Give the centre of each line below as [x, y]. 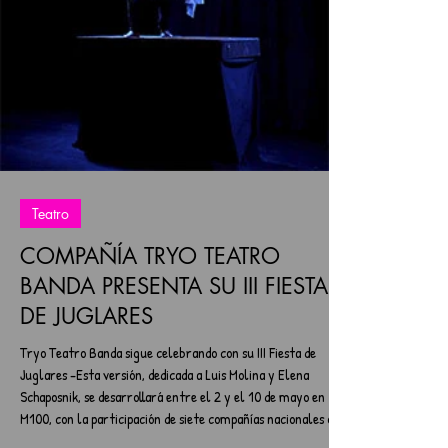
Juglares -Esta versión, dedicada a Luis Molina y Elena [45, 374]
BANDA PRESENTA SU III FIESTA [174, 286]
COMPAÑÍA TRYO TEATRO [150, 256]
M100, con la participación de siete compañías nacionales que [37, 418]
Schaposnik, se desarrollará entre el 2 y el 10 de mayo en [172, 396]
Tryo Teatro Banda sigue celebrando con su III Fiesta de [168, 352]
